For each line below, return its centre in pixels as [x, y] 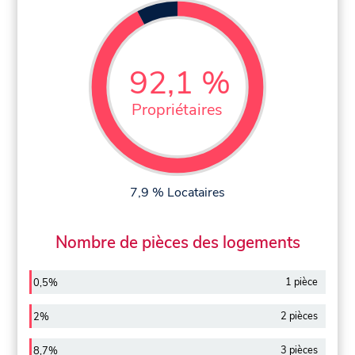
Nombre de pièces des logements [177, 243]
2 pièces [299, 316]
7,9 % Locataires [177, 192]
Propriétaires [177, 109]
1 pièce [301, 282]
